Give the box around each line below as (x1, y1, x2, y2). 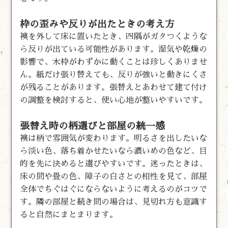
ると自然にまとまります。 (20, 210, 118, 219)
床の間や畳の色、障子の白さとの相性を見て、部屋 (20, 172, 208, 181)
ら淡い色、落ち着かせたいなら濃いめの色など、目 (20, 147, 208, 155)
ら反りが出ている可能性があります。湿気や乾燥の (20, 45, 208, 53)
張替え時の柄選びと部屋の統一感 (20, 121, 165, 131)
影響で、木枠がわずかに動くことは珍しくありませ (20, 58, 208, 66)
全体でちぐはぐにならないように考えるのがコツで (20, 185, 208, 193)
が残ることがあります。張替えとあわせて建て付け (20, 83, 208, 92)
